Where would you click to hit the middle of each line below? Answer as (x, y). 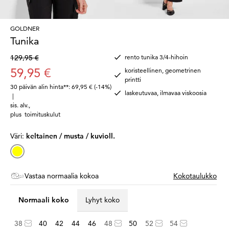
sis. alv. (19, 105)
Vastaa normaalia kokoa (62, 176)
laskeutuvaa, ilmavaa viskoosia (166, 93)
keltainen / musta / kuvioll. (71, 136)
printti (133, 79)
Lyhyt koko (102, 200)
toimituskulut (42, 114)
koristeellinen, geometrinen (163, 70)
